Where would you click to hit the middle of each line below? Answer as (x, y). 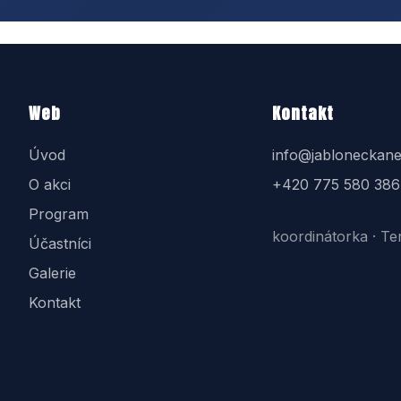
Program (59, 214)
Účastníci (60, 243)
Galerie (52, 273)
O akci (50, 184)
